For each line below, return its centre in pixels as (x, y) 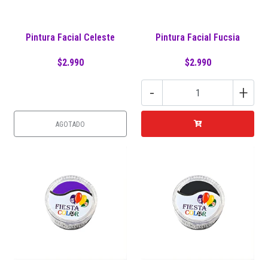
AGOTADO (70, 124)
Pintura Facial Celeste (70, 37)
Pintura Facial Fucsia (198, 37)
